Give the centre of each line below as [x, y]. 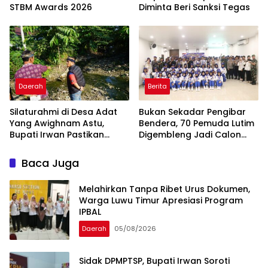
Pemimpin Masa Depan [188, 146]
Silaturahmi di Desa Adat [63, 112]
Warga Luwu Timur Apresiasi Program [161, 200]
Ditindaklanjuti [40, 158]
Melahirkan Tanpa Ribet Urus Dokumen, [165, 189]
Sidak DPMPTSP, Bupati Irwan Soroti [154, 261]
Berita [157, 86]
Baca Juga [50, 163]
